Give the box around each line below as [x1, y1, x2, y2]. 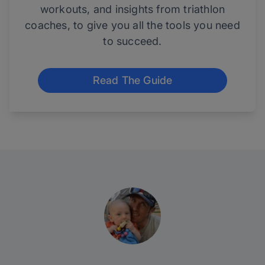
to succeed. [103, 35, 162, 48]
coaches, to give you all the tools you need [25, 19, 240, 32]
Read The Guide [92, 74, 173, 87]
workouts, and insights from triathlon [40, 3, 225, 16]
